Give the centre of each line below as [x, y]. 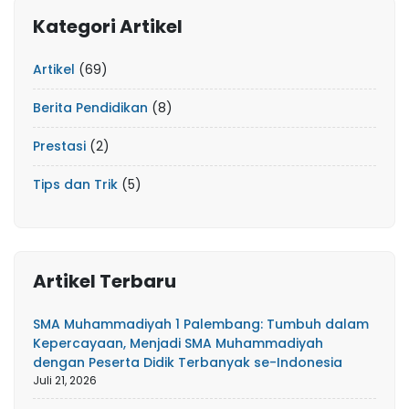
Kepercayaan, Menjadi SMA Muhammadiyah [178, 344]
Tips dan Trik [75, 185]
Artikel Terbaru [105, 282]
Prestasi [59, 147]
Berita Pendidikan [90, 108]
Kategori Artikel [108, 27]
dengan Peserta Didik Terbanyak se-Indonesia [188, 363]
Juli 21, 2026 [65, 381]
